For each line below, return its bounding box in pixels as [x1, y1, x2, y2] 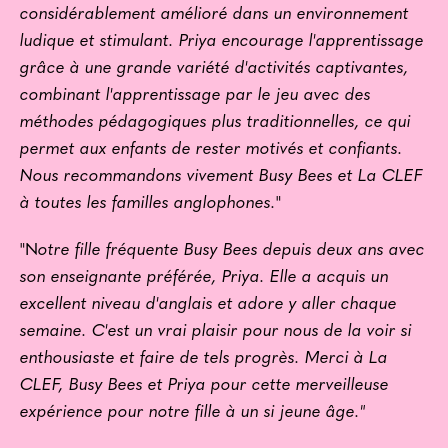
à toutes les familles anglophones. [20, 195, 276, 213]
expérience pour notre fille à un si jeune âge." [20, 404, 365, 422]
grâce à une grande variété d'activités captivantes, [20, 60, 409, 78]
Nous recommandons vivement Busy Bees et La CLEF [20, 168, 423, 186]
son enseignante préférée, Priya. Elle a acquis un [20, 269, 389, 287]
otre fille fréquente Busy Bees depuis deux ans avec [38, 242, 425, 260]
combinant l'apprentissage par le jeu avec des [20, 87, 371, 105]
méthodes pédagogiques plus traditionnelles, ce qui [20, 114, 411, 132]
